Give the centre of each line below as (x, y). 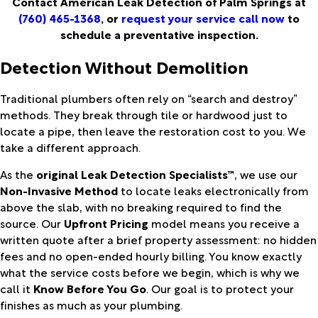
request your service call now (203, 18)
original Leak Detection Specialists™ (135, 174)
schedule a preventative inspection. (159, 34)
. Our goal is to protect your (220, 289)
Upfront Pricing (106, 223)
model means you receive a (224, 223)
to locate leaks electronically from (213, 191)
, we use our (266, 174)
